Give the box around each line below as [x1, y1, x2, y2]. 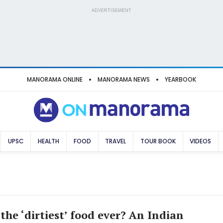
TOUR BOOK [140, 137, 176, 145]
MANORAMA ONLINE [27, 75, 83, 84]
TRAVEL [105, 137, 126, 145]
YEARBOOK [165, 75, 196, 84]
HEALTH [38, 137, 60, 145]
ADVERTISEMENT [92, 8, 131, 13]
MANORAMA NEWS [98, 75, 150, 84]
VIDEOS [190, 137, 212, 145]
